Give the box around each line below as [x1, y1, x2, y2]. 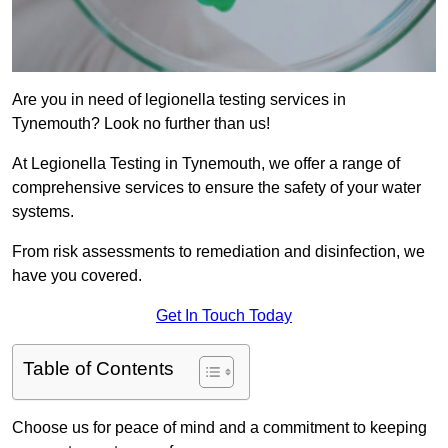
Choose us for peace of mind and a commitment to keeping [12, 419, 427, 437]
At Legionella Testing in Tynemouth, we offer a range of [12, 155, 400, 173]
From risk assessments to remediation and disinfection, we [12, 243, 425, 261]
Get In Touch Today [156, 307, 292, 325]
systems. [12, 203, 74, 221]
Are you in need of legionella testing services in [12, 91, 346, 109]
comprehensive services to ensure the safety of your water [12, 179, 421, 197]
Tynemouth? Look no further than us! [12, 115, 270, 133]
